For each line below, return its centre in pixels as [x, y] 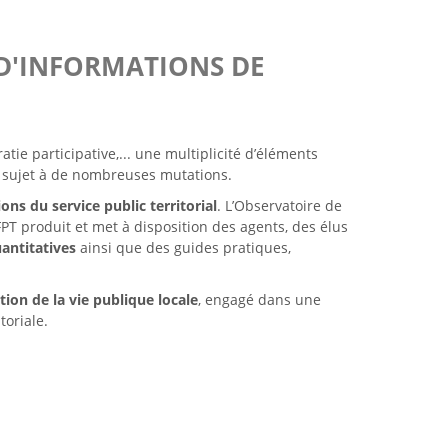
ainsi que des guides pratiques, [183, 248]
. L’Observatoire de [279, 206]
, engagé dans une [259, 300]
